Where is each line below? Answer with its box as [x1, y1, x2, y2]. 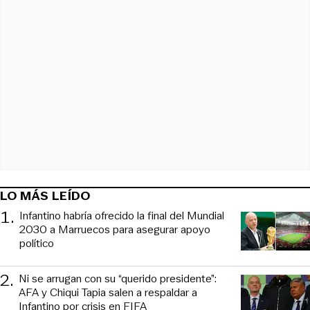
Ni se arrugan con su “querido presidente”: [19, 270, 217, 286]
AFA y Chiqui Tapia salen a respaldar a [19, 284, 197, 300]
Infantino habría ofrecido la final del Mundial [19, 207, 224, 224]
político [19, 235, 54, 251]
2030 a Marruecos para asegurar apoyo [19, 221, 210, 237]
